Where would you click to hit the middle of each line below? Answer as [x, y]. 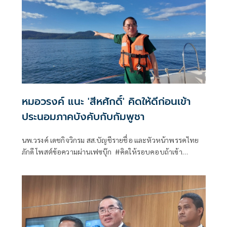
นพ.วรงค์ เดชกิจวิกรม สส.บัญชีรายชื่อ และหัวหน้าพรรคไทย [110, 140]
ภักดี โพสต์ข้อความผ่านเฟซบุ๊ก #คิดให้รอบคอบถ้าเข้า [102, 152]
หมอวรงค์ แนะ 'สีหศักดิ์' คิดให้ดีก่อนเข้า [106, 102]
